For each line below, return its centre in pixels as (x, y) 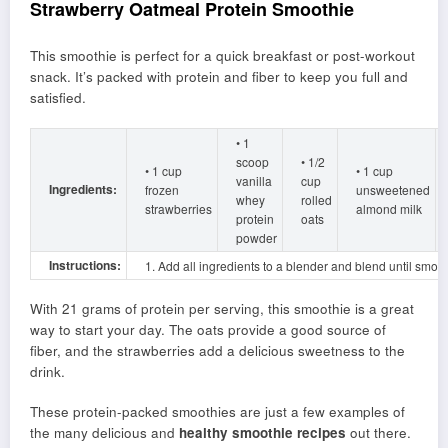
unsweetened (393, 189)
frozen (162, 189)
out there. (378, 432)
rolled (316, 199)
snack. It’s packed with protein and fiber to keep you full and (219, 77)
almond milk (389, 208)
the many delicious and (104, 432)
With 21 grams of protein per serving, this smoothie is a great (222, 308)
